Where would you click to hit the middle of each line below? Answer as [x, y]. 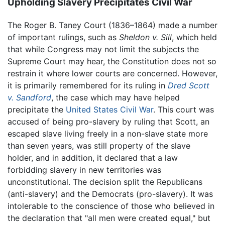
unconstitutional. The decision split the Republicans [105, 182]
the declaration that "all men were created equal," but [109, 218]
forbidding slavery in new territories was [84, 170]
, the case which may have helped [116, 97]
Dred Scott [189, 85]
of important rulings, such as [63, 37]
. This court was [184, 109]
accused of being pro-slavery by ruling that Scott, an [108, 121]
